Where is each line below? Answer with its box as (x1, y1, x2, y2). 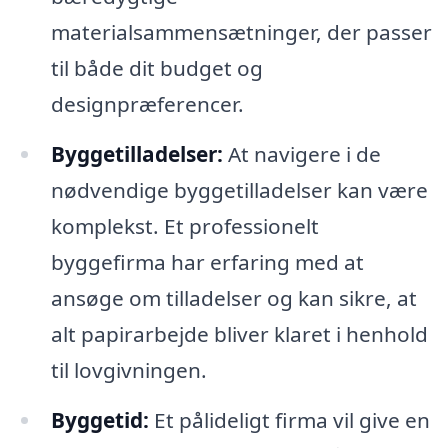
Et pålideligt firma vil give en (148, 405, 430, 434)
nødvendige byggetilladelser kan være (50, 175, 428, 204)
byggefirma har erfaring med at (50, 247, 364, 276)
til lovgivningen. (50, 355, 207, 384)
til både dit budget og (50, 53, 263, 82)
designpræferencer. (50, 89, 244, 118)
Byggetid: (50, 405, 149, 434)
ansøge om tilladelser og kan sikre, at (50, 283, 417, 312)
